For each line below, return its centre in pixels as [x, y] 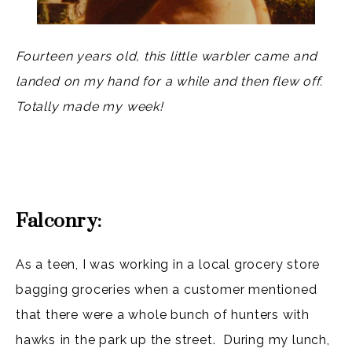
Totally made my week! [90, 106]
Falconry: [59, 222]
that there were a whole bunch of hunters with [163, 315]
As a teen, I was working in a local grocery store [168, 265]
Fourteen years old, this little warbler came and [167, 56]
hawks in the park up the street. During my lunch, [173, 340]
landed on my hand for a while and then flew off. [171, 81]
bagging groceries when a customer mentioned [167, 290]
